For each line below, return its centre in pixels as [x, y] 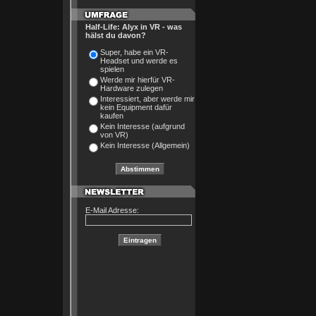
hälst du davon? [115, 35]
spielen [112, 69]
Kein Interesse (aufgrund [142, 126]
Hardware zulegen [131, 88]
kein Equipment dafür [136, 107]
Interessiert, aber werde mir [147, 99]
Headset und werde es [139, 61]
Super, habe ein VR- [134, 52]
